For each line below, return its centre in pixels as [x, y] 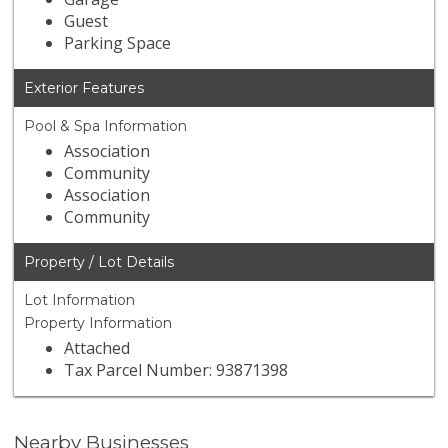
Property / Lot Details [99, 262]
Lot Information [80, 300]
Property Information [98, 323]
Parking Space [118, 43]
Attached [97, 348]
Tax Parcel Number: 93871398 [176, 370]
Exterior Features [84, 88]
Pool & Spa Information [106, 126]
